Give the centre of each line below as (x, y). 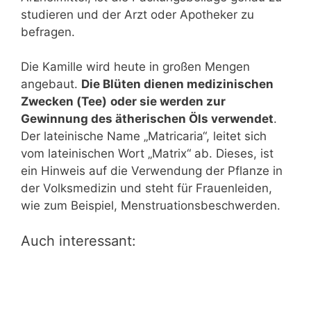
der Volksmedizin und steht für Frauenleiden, (146, 188)
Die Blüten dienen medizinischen (177, 84)
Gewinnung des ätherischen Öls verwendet (147, 119)
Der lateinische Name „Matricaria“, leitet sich (144, 136)
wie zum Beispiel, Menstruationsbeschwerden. (151, 206)
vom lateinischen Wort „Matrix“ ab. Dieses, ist (147, 154)
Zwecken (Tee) (64, 102)
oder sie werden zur (168, 102)
